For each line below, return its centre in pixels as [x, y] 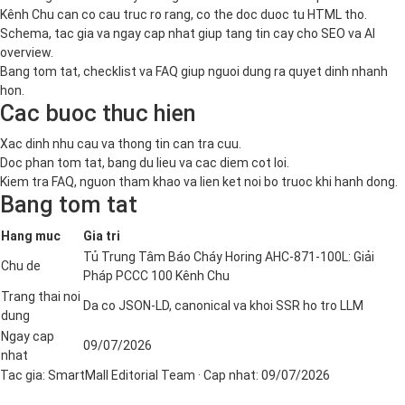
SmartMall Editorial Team [122, 375]
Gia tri [102, 235]
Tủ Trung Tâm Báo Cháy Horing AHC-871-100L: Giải [229, 256]
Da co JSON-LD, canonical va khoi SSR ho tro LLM [223, 305]
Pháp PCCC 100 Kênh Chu [156, 275]
